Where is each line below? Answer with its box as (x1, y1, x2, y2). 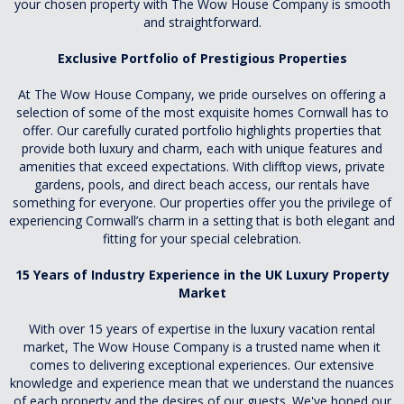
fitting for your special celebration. (103, 229, 301, 247)
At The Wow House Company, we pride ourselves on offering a (18, 85, 386, 103)
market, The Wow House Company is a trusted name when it (23, 337, 381, 355)
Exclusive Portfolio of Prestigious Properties (57, 49, 347, 67)
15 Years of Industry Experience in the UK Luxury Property (14, 265, 390, 283)
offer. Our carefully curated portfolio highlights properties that (23, 121, 381, 139)
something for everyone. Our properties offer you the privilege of (13, 193, 391, 211)
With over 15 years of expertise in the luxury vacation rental (29, 319, 375, 337)
